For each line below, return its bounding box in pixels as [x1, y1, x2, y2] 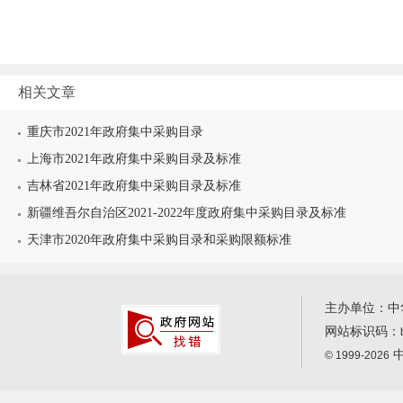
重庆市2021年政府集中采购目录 [27, 125, 203, 139]
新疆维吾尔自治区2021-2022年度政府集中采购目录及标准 [27, 206, 346, 219]
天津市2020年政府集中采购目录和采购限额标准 [27, 233, 291, 246]
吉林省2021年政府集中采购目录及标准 [27, 179, 241, 193]
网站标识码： [325, 325, 400, 338]
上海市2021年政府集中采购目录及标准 [27, 152, 241, 166]
